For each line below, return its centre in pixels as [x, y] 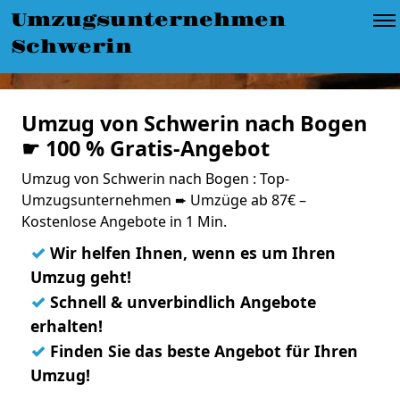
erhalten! [67, 326]
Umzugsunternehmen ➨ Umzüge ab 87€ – [164, 200]
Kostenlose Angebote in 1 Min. [124, 221]
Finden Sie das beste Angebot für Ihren [202, 351]
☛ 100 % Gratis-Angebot [146, 148]
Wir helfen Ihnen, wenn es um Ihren [191, 253]
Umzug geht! [81, 277]
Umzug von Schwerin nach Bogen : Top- [155, 179]
